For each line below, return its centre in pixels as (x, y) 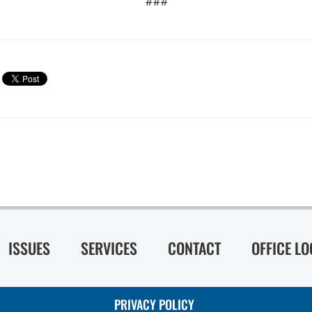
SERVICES (109, 248)
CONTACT (194, 248)
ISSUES (29, 248)
